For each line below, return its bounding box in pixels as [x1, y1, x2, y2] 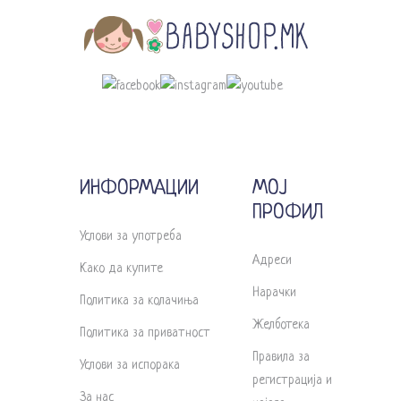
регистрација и [252, 372, 332, 388]
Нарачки [252, 285, 296, 300]
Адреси [252, 252, 292, 268]
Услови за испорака [80, 357, 180, 372]
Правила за [252, 349, 310, 364]
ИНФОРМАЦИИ [80, 177, 199, 200]
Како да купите [80, 260, 163, 276]
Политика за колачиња [80, 293, 199, 308]
